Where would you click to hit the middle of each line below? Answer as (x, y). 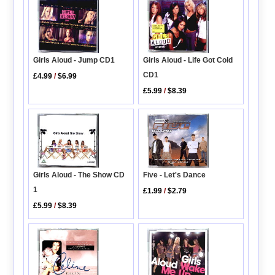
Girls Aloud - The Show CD (79, 175)
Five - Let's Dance (175, 175)
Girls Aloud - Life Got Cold (188, 60)
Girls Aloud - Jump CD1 (74, 60)
